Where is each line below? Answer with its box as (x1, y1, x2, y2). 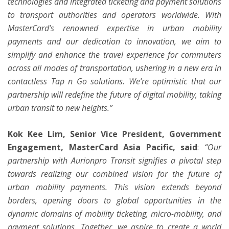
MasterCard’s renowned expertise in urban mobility (8, 22, 221, 34)
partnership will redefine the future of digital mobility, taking (8, 88, 221, 100)
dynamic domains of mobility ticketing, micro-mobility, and (8, 208, 221, 220)
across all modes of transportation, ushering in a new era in (8, 62, 221, 74)
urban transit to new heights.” (8, 102, 112, 113)
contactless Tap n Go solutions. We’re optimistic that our (8, 75, 221, 87)
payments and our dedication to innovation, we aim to (8, 35, 221, 47)
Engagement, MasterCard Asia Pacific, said (8, 142, 198, 153)
